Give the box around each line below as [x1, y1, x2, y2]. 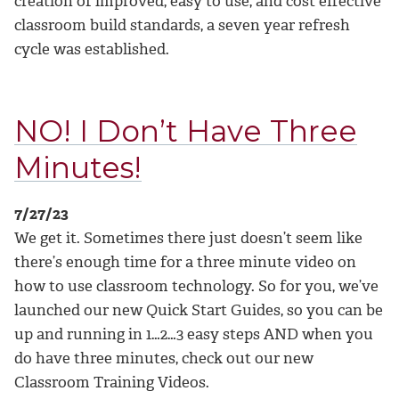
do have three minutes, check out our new [14, 348, 313, 369]
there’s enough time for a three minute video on [14, 252, 356, 273]
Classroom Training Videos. [14, 372, 209, 393]
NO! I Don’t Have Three [14, 112, 357, 149]
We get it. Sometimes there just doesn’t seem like [14, 228, 362, 248]
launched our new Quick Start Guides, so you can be [14, 300, 383, 321]
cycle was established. [14, 38, 169, 59]
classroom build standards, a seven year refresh [14, 14, 350, 35]
